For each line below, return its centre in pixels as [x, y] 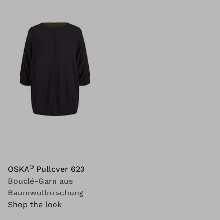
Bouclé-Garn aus [40, 181]
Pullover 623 [60, 169]
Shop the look [35, 205]
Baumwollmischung [46, 193]
